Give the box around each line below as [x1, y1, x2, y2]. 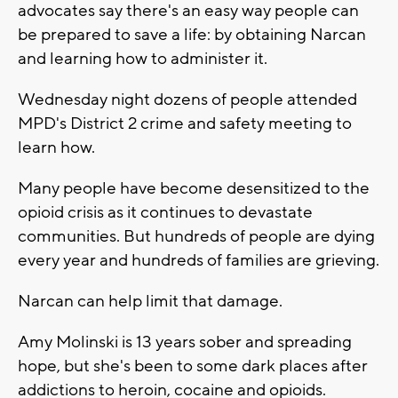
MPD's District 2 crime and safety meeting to [18, 112, 352, 134]
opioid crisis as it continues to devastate [18, 201, 313, 223]
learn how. [18, 136, 95, 158]
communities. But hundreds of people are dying [18, 225, 375, 247]
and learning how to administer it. [18, 47, 267, 69]
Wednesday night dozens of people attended [18, 88, 357, 110]
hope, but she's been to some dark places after [18, 354, 368, 377]
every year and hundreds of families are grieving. [18, 249, 379, 271]
